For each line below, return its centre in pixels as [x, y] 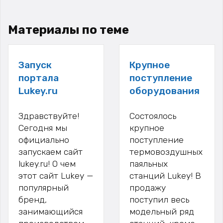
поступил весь [159, 200]
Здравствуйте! [49, 116]
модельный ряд [162, 212]
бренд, [33, 200]
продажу [148, 188]
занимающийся [51, 212]
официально [44, 140]
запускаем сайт [51, 152]
